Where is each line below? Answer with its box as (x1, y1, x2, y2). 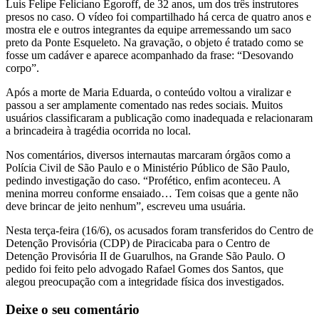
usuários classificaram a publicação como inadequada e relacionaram (6, 111, 313, 124)
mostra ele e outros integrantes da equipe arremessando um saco (6, 23, 291, 36)
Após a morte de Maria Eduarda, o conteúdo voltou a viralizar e (6, 85, 291, 98)
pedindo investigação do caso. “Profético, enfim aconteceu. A (6, 174, 281, 187)
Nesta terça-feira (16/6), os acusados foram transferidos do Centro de (6, 224, 313, 236)
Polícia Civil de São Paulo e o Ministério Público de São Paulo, (6, 161, 290, 174)
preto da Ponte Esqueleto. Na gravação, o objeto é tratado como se (6, 36, 303, 48)
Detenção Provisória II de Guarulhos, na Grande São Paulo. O (6, 249, 286, 262)
